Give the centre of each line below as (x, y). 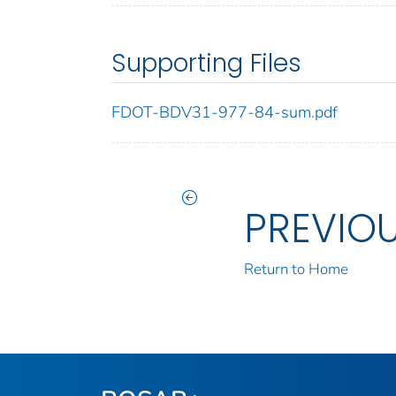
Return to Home (297, 270)
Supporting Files (206, 64)
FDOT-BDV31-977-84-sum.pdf (225, 113)
